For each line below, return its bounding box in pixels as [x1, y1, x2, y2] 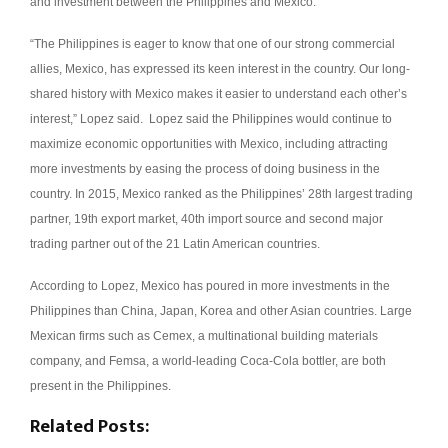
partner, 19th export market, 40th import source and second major [30, 211, 383, 226]
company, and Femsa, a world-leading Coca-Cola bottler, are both [30, 353, 386, 368]
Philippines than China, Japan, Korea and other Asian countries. [30, 303, 380, 318]
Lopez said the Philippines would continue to [149, 111, 392, 126]
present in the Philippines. [30, 378, 171, 393]
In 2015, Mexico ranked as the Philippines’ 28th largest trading [75, 186, 413, 201]
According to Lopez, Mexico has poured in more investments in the [30, 278, 390, 293]
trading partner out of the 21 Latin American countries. [30, 236, 323, 251]
